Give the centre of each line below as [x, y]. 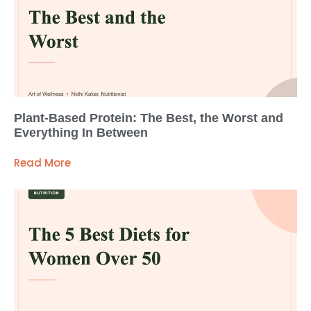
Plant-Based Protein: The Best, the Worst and [149, 118]
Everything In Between [81, 132]
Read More [42, 162]
